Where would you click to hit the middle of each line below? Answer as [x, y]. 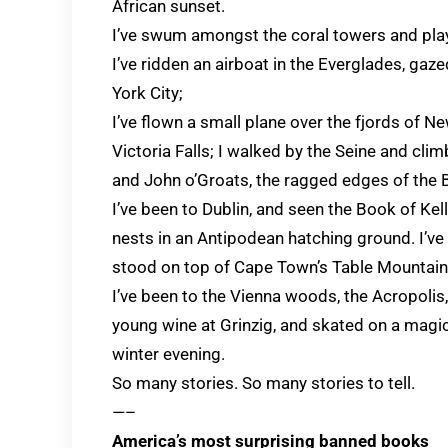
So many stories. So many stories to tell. [263, 383]
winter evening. [168, 354]
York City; [147, 93]
